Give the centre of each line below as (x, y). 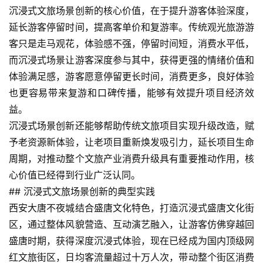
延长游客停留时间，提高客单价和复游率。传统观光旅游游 (131, 27)
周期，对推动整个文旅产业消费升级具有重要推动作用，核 (131, 159)
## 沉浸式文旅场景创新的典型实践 (82, 192)
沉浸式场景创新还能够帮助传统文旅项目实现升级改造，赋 (131, 126)
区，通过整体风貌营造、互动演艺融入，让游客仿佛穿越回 (131, 225)
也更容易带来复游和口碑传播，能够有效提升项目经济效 (131, 93)
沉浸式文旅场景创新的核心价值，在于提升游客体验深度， (131, 11)
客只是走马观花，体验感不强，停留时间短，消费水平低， (131, 44)
